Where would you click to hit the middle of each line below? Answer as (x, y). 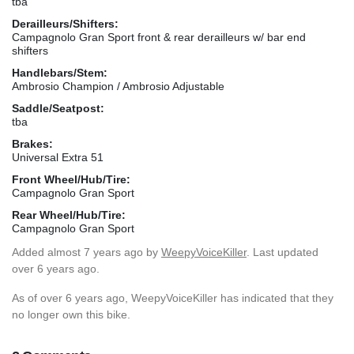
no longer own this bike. (71, 314)
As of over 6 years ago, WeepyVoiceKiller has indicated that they (173, 298)
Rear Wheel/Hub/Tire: (69, 215)
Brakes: (32, 143)
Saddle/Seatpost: (58, 108)
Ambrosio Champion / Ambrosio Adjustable (118, 86)
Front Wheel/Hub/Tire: (71, 179)
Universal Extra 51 (58, 157)
